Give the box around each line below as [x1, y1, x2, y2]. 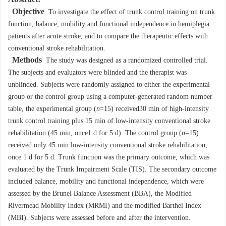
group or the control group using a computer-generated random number [8, 93, 212, 101]
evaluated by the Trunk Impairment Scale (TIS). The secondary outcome [8, 165, 216, 174]
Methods [12, 55, 42, 65]
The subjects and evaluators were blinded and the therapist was [8, 69, 187, 77]
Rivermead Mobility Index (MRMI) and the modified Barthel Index [8, 202, 201, 210]
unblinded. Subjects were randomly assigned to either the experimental [8, 81, 210, 89]
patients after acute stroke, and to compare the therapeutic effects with [8, 32, 208, 40]
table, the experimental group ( [8, 105, 96, 113]
